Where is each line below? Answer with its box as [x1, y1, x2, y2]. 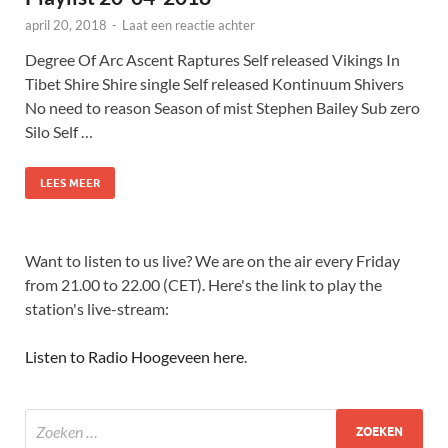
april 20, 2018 [25, 17, 107, 34]
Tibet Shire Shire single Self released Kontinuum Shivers [25, 74, 404, 94]
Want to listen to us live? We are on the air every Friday [25, 251, 400, 271]
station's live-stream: [25, 299, 169, 319]
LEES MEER [40, 176, 100, 191]
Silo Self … [25, 122, 93, 142]
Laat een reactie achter [122, 17, 255, 34]
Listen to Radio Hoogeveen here [25, 347, 244, 367]
